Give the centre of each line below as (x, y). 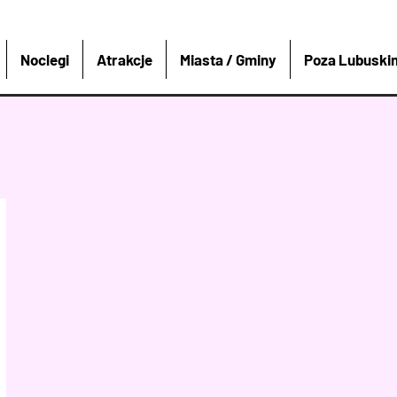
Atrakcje (125, 59)
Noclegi (45, 59)
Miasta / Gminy (229, 59)
